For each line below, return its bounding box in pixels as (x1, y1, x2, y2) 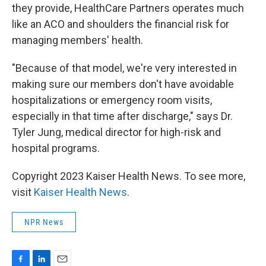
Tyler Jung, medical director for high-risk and (12, 126, 221, 138)
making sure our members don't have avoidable (12, 78, 234, 90)
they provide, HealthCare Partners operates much (12, 2, 244, 14)
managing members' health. (12, 34, 143, 46)
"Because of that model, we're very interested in (12, 62, 237, 74)
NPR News (24, 217, 64, 227)
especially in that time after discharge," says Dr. (12, 110, 233, 122)
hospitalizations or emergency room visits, (12, 94, 212, 106)
